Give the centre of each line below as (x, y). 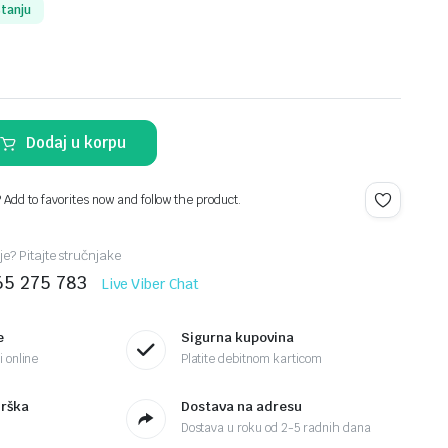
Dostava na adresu (241, 407)
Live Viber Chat (150, 283)
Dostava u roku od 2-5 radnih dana (275, 428)
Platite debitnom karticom (251, 359)
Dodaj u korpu (76, 142)
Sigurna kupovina (237, 338)
